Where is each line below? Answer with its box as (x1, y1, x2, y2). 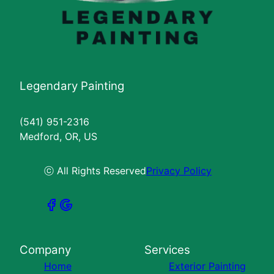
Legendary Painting (20, 79, 124, 93)
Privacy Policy (146, 165, 212, 177)
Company (20, 243, 71, 257)
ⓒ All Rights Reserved (44, 165, 146, 177)
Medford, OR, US (20, 130, 97, 143)
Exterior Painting (169, 260, 246, 272)
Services (144, 243, 190, 257)
